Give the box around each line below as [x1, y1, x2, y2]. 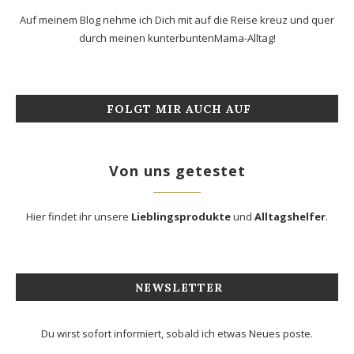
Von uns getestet [108, 160, 246, 180]
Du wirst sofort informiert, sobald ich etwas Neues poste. [41, 326, 313, 341]
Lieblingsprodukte [131, 209, 231, 224]
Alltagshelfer [254, 209, 326, 224]
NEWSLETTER [135, 280, 223, 295]
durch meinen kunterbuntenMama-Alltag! [78, 30, 276, 45]
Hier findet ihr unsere [26, 209, 131, 224]
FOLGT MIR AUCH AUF [107, 101, 251, 116]
